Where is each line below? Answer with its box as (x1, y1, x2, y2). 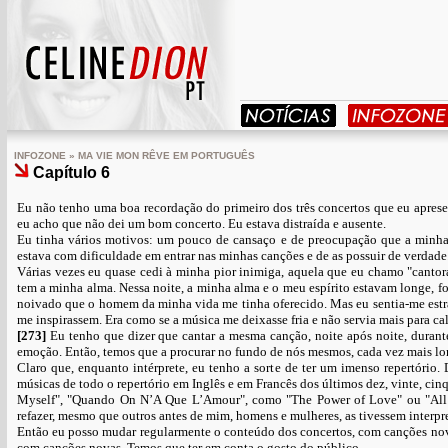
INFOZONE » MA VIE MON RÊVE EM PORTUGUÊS (14, 150, 255, 161)
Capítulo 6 (33, 164, 110, 181)
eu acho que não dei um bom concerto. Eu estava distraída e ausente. (17, 216, 386, 231)
